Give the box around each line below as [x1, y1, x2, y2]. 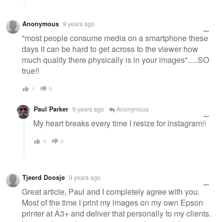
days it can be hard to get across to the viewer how [22, 43, 198, 55]
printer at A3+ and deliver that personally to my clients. [22, 207, 211, 219]
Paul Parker [34, 105, 68, 114]
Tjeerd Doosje [22, 173, 65, 182]
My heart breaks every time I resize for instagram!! [33, 117, 206, 129]
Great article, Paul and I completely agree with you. [22, 185, 200, 197]
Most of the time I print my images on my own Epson [22, 196, 203, 208]
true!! [22, 64, 39, 76]
